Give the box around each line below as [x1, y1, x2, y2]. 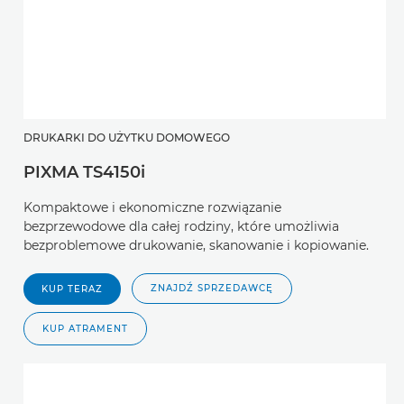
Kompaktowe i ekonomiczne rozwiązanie [23, 199, 281, 216]
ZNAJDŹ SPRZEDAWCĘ [151, 282, 273, 295]
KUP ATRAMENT [42, 323, 128, 335]
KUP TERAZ [41, 283, 103, 296]
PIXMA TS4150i [23, 162, 145, 183]
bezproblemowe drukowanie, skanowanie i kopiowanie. [23, 237, 369, 254]
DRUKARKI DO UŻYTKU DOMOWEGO [23, 131, 230, 145]
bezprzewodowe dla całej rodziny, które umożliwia [23, 218, 339, 235]
